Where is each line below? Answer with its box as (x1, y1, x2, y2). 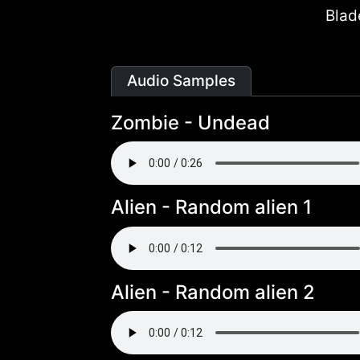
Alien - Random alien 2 (111, 280, 315, 304)
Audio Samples (127, 72, 235, 91)
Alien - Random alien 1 (111, 195, 312, 219)
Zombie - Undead (111, 110, 270, 134)
